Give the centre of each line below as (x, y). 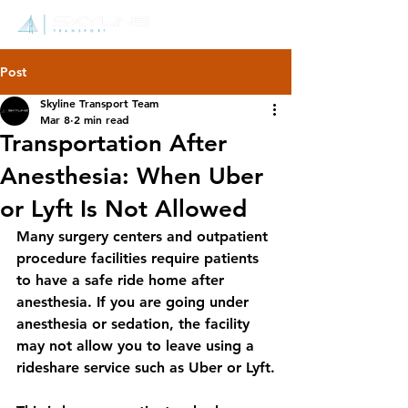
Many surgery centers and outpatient (144, 236)
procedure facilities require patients (140, 258)
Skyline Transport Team (99, 103)
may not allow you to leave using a (138, 346)
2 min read (102, 119)
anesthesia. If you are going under (135, 302)
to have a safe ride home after (122, 280)
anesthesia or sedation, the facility (135, 324)
